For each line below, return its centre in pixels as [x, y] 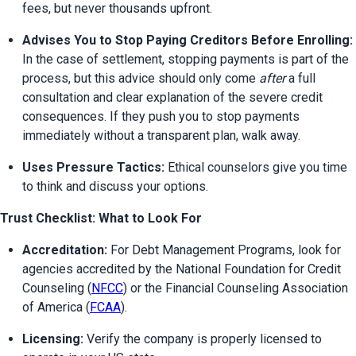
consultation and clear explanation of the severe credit [172, 98]
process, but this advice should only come [141, 79]
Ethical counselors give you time [256, 168]
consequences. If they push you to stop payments [161, 117]
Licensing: [53, 339]
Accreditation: [65, 250]
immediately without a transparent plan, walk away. [161, 136]
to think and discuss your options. [115, 187]
